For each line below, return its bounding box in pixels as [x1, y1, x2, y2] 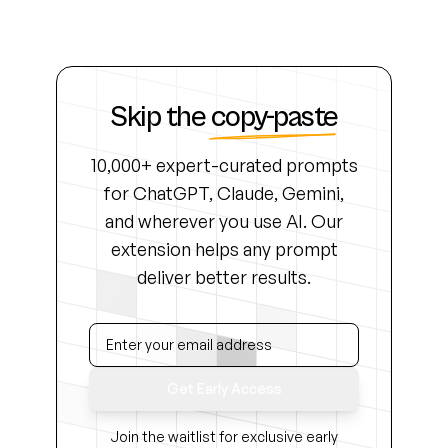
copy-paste [210, 100, 338, 134]
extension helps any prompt [110, 238, 338, 260]
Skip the [110, 100, 206, 134]
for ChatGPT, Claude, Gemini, [104, 182, 344, 204]
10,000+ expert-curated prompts [90, 154, 358, 176]
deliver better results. [137, 266, 311, 288]
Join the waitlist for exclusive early [110, 428, 338, 445]
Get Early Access [166, 380, 282, 397]
